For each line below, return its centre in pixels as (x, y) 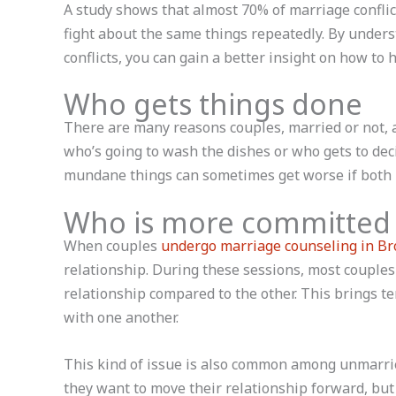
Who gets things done (213, 104)
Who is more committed (227, 222)
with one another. (121, 317)
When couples (112, 246)
